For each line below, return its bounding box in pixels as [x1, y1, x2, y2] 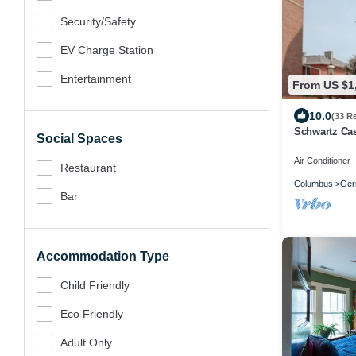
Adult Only [60, 336, 112, 349]
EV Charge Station [60, 44, 153, 56]
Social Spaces [37, 132, 122, 145]
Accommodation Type [37, 250, 169, 263]
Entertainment [60, 72, 131, 85]
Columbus [294, 179, 333, 189]
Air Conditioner [294, 156, 350, 166]
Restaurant [60, 161, 116, 174]
